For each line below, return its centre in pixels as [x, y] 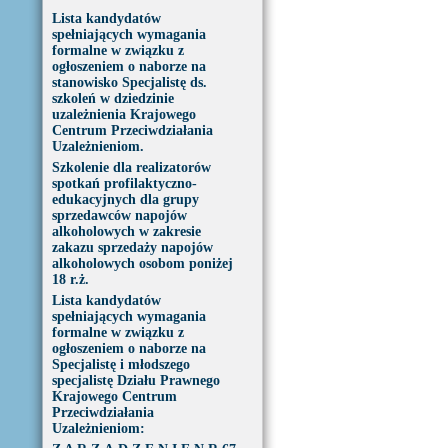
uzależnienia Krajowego [123, 114]
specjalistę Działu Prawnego [135, 380]
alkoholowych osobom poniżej [142, 263]
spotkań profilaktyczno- [124, 183]
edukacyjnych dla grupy [125, 199]
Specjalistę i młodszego [120, 364]
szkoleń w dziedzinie [112, 98]
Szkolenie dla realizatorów [131, 167]
